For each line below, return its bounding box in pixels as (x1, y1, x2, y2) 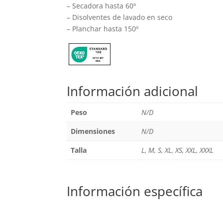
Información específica (67, 182, 203, 200)
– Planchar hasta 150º (67, 24, 139, 34)
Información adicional (67, 82, 199, 100)
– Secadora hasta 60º (67, 1, 136, 11)
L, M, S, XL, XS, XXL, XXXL (141, 145, 214, 155)
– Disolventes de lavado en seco (67, 12, 173, 22)
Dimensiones (71, 126, 115, 136)
